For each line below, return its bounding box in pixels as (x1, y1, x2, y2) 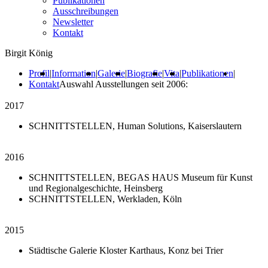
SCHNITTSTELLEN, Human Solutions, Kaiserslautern (29, 121, 242, 131)
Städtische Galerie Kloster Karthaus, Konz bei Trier (29, 245, 223, 255)
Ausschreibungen (53, 6, 118, 16)
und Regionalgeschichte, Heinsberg (29, 183, 163, 193)
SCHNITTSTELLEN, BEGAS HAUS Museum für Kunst (29, 172, 252, 182)
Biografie (127, 68, 162, 78)
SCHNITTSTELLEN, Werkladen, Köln (29, 194, 182, 204)
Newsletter (53, 17, 93, 27)
